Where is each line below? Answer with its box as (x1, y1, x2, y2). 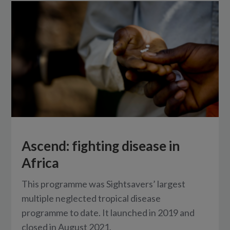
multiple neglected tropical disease (22, 193, 161, 204)
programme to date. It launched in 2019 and (22, 207, 195, 219)
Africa (22, 155, 60, 171)
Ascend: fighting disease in (22, 138, 180, 155)
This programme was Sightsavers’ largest (22, 178, 186, 190)
